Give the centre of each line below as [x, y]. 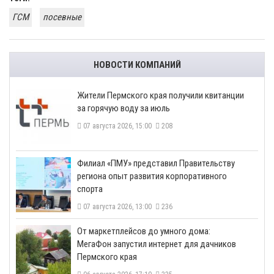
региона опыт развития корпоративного [152, 176]
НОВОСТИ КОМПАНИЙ [137, 65]
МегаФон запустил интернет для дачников [157, 244]
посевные [62, 17]
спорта [90, 189]
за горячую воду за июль [124, 108]
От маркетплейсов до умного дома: [144, 231]
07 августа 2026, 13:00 [118, 206]
